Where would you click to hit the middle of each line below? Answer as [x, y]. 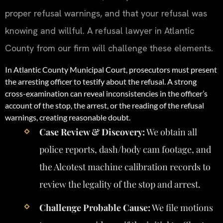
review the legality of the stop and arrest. [120, 184]
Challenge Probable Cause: [95, 207]
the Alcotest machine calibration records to [125, 167]
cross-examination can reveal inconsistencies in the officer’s [106, 94]
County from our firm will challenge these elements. [109, 48]
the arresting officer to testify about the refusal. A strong [101, 82]
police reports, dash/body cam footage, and [125, 150]
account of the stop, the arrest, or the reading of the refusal [105, 106]
